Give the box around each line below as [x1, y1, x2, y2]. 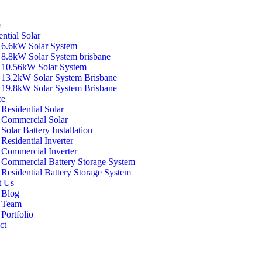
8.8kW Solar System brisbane [1, 51, 111, 61]
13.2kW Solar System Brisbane [1, 73, 117, 82]
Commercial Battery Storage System [1, 157, 135, 167]
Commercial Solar [1, 115, 68, 125]
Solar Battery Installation [1, 125, 92, 135]
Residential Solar [1, 104, 64, 114]
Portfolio [1, 209, 33, 219]
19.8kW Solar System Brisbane [1, 83, 117, 93]
